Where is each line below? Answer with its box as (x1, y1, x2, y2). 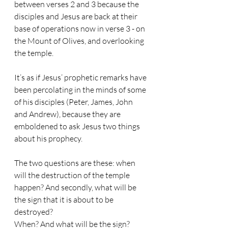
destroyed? (14, 207, 53, 217)
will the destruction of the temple (14, 170, 131, 180)
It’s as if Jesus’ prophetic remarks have (14, 72, 148, 82)
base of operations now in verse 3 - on (14, 23, 147, 34)
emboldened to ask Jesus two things (14, 121, 141, 131)
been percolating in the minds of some (14, 84, 148, 95)
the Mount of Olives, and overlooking (14, 36, 146, 46)
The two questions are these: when (14, 158, 137, 168)
